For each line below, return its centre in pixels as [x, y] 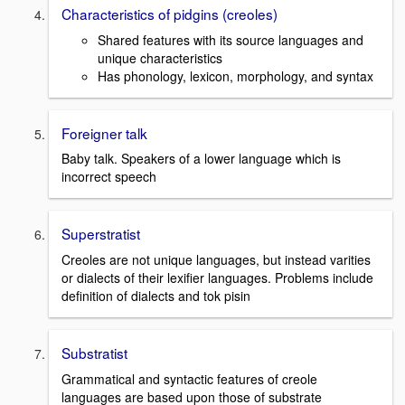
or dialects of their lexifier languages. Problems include [217, 278]
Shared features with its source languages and [231, 39]
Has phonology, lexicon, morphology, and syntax [235, 75]
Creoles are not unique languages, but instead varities [216, 260]
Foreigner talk [104, 132]
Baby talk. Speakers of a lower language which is [201, 159]
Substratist [94, 353]
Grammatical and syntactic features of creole [189, 378]
